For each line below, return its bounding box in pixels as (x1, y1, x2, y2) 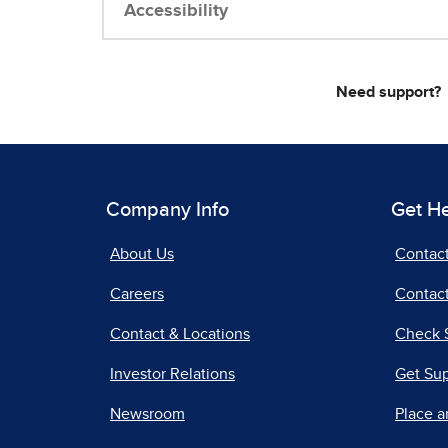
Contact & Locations (110, 326, 250, 343)
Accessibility (124, 2, 228, 21)
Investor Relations (110, 366, 235, 383)
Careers (110, 286, 164, 303)
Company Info (106, 200, 229, 221)
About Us (110, 246, 174, 263)
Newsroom (110, 406, 185, 423)
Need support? (335, 84, 441, 101)
